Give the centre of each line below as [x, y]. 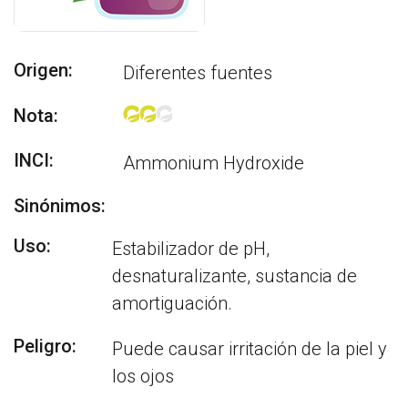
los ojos [143, 376]
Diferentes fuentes [198, 73]
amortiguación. [173, 303]
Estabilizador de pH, [191, 249]
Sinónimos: [60, 206]
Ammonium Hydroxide [214, 163]
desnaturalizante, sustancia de [235, 276]
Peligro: [45, 346]
